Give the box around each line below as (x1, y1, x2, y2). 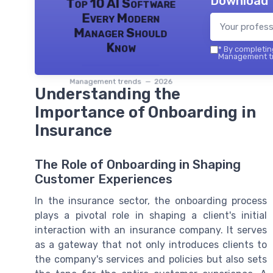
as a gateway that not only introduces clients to (35, 239, 267, 251)
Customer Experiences (35, 172, 172, 187)
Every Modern (82, 10, 160, 26)
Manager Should (74, 25, 168, 40)
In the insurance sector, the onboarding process (35, 195, 267, 207)
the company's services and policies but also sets (35, 253, 267, 266)
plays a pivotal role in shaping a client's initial (35, 210, 267, 222)
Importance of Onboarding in (35, 103, 256, 122)
